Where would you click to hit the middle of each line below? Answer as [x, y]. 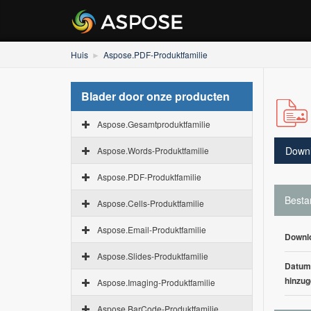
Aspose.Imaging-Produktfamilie [156, 282]
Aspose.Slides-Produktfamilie [153, 256]
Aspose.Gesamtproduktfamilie [154, 124]
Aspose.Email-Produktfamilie [152, 229]
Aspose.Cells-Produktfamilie [151, 203]
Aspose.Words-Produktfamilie [153, 150]
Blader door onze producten [155, 96]
